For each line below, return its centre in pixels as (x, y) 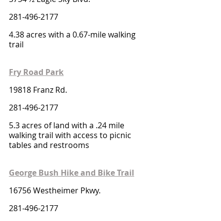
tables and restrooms (49, 145)
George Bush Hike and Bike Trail (72, 173)
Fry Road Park (36, 72)
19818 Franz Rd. (38, 90)
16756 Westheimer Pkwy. (56, 190)
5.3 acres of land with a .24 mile (68, 125)
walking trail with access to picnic (71, 135)
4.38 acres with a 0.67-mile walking (73, 35)
